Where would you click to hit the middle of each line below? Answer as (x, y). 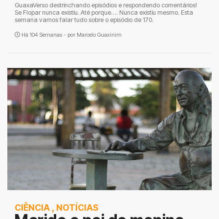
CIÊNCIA (32, 208)
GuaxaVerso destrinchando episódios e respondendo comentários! (106, 5)
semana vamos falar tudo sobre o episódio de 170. (84, 20)
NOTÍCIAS (77, 208)
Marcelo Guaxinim (99, 35)
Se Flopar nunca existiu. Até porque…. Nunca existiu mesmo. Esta (104, 12)
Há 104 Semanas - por (48, 35)
